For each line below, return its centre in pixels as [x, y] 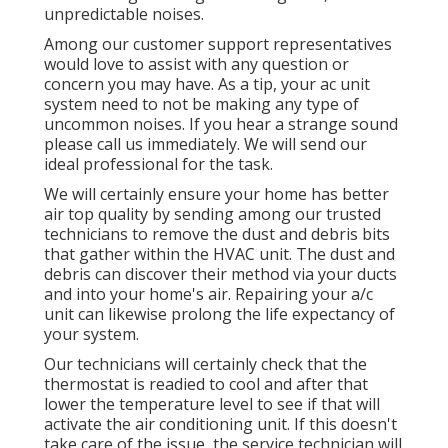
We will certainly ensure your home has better [216, 194]
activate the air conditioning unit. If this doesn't [220, 424]
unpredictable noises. [124, 14]
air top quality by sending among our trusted [212, 214]
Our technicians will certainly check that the [205, 364]
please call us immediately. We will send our [205, 144]
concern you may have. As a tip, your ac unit [207, 84]
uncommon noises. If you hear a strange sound [221, 124]
